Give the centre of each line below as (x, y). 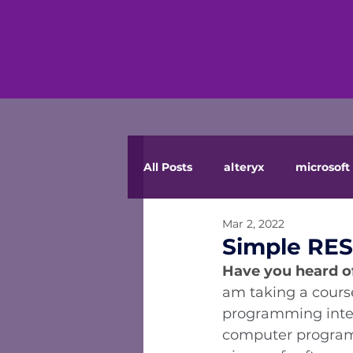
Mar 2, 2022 (253, 223)
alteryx (244, 167)
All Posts (168, 167)
